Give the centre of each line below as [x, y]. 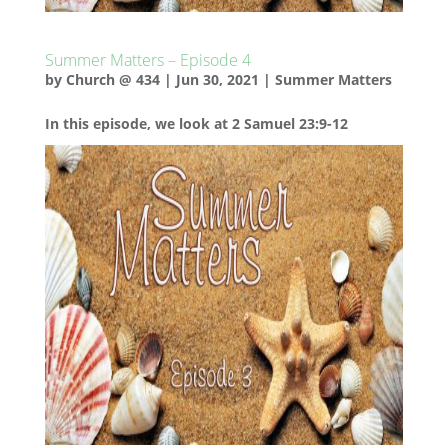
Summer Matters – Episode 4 [147, 60]
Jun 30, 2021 [217, 79]
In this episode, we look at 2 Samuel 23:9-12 [196, 123]
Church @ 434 [112, 79]
